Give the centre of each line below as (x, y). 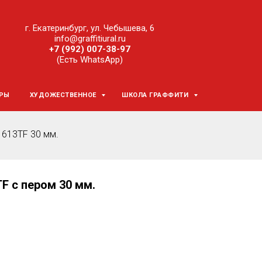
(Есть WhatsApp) (90, 60)
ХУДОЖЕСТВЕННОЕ (64, 95)
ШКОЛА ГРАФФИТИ (156, 95)
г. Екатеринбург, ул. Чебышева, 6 (90, 28)
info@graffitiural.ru (90, 39)
